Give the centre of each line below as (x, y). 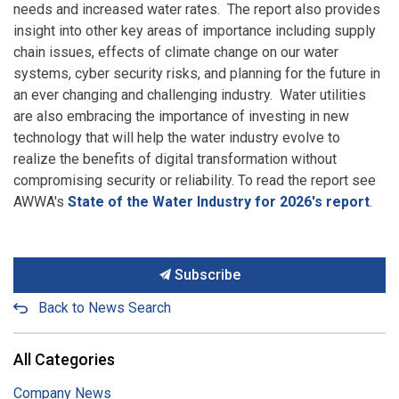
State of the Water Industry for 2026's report (219, 201)
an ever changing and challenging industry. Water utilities (190, 94)
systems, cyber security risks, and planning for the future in (197, 73)
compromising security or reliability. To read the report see (195, 180)
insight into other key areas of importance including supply (195, 30)
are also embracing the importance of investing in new (181, 116)
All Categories (64, 359)
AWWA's (41, 201)
